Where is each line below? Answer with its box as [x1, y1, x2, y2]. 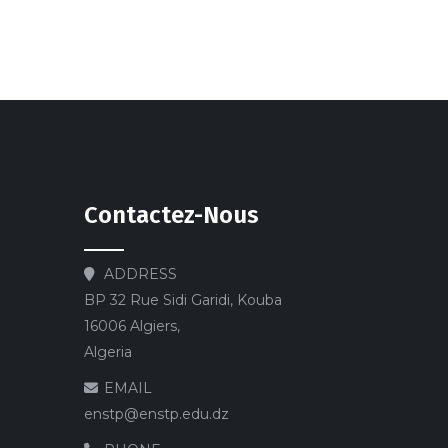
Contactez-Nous [83, 200, 259, 229]
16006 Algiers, [83, 316, 180, 335]
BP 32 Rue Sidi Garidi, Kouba [83, 290, 282, 309]
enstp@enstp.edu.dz [83, 404, 229, 423]
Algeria [83, 342, 136, 361]
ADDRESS [103, 264, 177, 283]
